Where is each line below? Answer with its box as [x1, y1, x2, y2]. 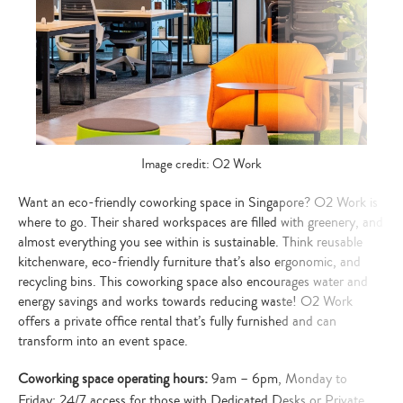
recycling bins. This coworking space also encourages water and [18, 272, 368, 292]
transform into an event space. [18, 331, 188, 352]
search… [200, 7, 242, 26]
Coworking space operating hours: [18, 369, 211, 390]
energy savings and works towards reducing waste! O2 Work [18, 291, 353, 312]
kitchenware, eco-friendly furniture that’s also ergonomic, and [18, 252, 361, 273]
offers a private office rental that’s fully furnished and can [18, 311, 336, 332]
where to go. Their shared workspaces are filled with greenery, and [18, 212, 383, 233]
